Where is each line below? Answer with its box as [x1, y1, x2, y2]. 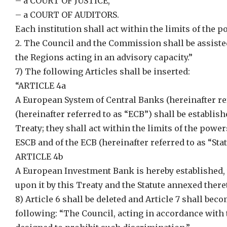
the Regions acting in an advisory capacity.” [15, 52, 193, 62]
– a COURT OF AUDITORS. [15, 10, 119, 20]
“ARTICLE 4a [15, 81, 66, 91]
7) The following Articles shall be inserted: [15, 66, 190, 77]
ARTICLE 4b [15, 152, 63, 162]
